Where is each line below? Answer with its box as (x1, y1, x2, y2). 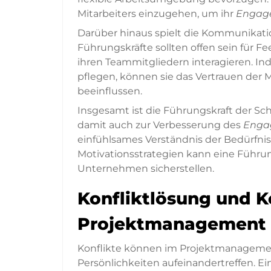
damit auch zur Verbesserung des (77, 119, 243, 131)
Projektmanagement (77, 214, 266, 235)
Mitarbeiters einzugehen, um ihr (77, 8, 236, 20)
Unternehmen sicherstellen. (77, 163, 214, 175)
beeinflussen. (77, 85, 142, 97)
